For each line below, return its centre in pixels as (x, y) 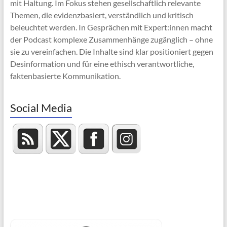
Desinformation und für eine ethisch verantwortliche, (102, 64)
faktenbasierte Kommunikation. (65, 76)
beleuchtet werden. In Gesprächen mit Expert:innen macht (111, 27)
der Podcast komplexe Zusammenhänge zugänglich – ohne (111, 40)
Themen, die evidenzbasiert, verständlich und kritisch (102, 15)
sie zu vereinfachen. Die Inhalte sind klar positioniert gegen (111, 52)
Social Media (41, 108)
